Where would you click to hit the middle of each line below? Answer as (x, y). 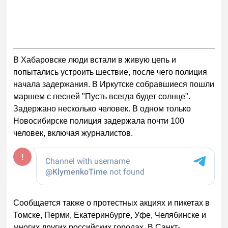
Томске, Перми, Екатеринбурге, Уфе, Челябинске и (110, 215)
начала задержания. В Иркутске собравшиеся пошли (114, 84)
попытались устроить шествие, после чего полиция (110, 72)
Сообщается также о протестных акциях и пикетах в (112, 203)
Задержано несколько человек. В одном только (102, 109)
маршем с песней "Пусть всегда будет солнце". (102, 97)
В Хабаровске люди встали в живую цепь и (95, 60)
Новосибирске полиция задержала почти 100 (99, 121)
